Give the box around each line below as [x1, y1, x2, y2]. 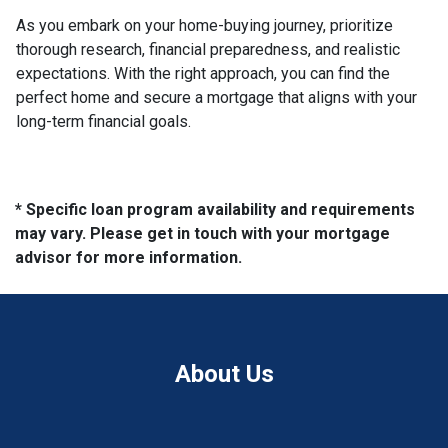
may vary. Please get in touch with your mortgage [15, 223, 390, 243]
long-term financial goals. [16, 111, 191, 131]
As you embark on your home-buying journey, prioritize [16, 15, 393, 35]
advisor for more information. [15, 247, 242, 267]
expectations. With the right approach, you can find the [16, 63, 390, 83]
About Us [174, 359, 274, 388]
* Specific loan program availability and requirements [15, 199, 415, 219]
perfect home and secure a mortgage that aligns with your [16, 87, 417, 107]
